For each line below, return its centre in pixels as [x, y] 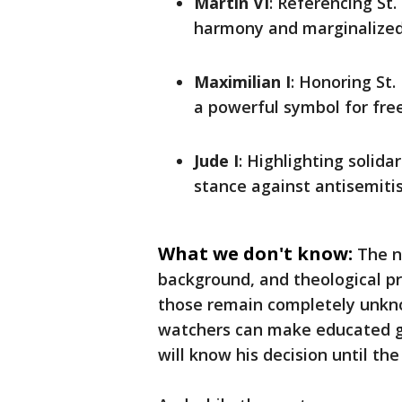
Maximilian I [242, 82]
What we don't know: [255, 254]
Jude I [216, 161]
